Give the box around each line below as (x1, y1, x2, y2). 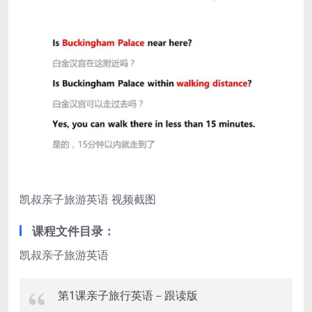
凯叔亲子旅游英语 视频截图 (19, 192, 156, 208)
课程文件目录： (32, 223, 115, 240)
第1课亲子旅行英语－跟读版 (58, 288, 198, 304)
